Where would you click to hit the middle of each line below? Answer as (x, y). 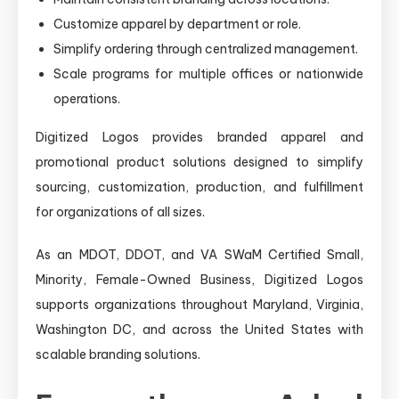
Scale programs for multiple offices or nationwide (208, 73)
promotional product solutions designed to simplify (199, 162)
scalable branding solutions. (118, 354)
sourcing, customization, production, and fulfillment (199, 187)
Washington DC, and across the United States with (199, 329)
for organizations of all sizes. (120, 212)
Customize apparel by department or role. (177, 24)
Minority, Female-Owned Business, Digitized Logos (199, 279)
